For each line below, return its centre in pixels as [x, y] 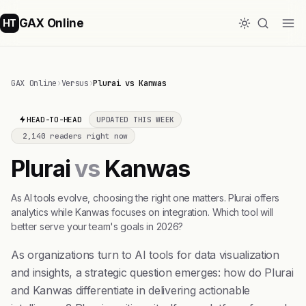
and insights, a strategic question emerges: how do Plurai [152, 273]
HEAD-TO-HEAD [54, 120]
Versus [75, 83]
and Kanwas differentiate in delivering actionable [130, 290]
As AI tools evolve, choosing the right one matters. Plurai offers [145, 198]
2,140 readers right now [75, 136]
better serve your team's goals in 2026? [97, 226]
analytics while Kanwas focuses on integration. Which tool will [142, 212]
